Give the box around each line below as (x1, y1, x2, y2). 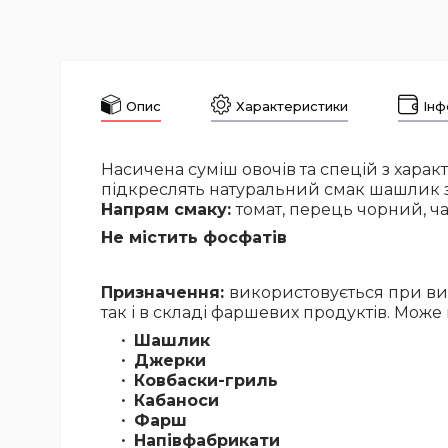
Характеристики (236, 97, 348, 114)
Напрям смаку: (101, 200, 236, 220)
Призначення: (101, 283, 229, 303)
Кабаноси (134, 391, 219, 411)
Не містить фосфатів (101, 228, 287, 248)
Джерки (134, 351, 206, 371)
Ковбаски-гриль (134, 371, 278, 391)
